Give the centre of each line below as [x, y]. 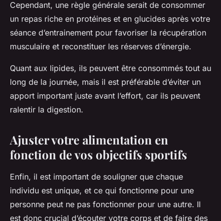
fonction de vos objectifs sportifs [98, 154]
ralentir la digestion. [47, 109]
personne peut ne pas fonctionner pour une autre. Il [105, 204]
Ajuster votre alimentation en [89, 139]
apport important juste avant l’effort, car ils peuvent [105, 95]
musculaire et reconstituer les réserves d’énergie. [101, 46]
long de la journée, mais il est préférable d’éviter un [105, 82]
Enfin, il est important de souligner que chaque [96, 176]
